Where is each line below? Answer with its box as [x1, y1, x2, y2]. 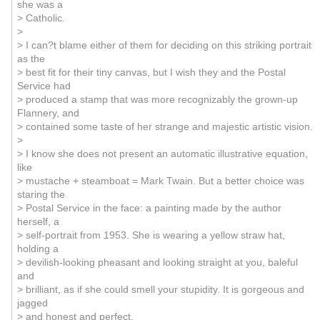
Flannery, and [16, 107, 79, 119]
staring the [16, 189, 65, 200]
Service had [16, 80, 71, 91]
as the [16, 53, 45, 64]
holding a [16, 243, 59, 254]
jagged [16, 297, 48, 309]
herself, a [16, 216, 59, 227]
